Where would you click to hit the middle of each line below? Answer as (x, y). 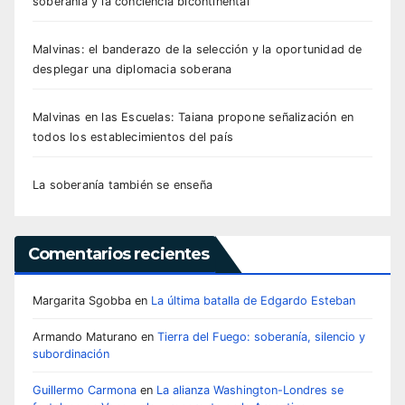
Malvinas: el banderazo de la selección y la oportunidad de (198, 50)
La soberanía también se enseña (122, 185)
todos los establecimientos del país (133, 137)
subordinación (71, 353)
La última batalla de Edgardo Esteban (253, 300)
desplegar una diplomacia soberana (132, 70)
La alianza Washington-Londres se (250, 390)
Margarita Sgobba (82, 300)
